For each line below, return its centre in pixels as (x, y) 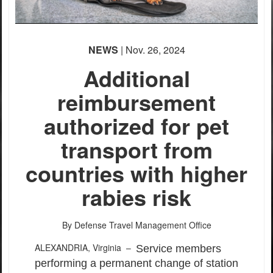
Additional (136, 78)
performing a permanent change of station (136, 264)
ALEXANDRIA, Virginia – (85, 248)
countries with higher (136, 173)
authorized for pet (136, 126)
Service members (179, 249)
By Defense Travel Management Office (136, 225)
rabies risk (136, 197)
